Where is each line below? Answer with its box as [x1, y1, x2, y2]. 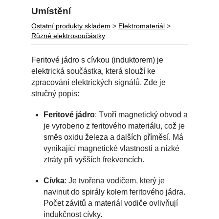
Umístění [31, 5, 71, 16]
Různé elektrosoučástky [31, 32, 105, 40]
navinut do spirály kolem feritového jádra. [44, 188, 185, 197]
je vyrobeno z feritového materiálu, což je [44, 122, 185, 131]
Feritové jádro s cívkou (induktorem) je [31, 56, 163, 65]
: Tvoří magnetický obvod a [95, 110, 188, 119]
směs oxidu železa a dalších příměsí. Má [44, 133, 183, 142]
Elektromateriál [118, 22, 165, 30]
